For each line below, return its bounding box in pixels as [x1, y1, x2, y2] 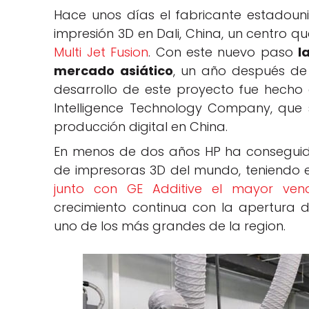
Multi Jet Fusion [54, 43, 149, 61]
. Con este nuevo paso [148, 43, 299, 61]
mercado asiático [54, 62, 173, 80]
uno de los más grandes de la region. [54, 217, 286, 235]
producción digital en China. [54, 118, 228, 136]
